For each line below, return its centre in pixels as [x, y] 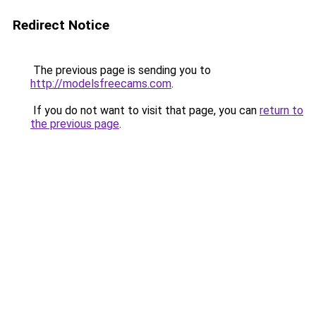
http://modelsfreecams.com [101, 84]
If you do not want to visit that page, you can [145, 110]
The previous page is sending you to [121, 70]
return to [281, 110]
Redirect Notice [61, 25]
